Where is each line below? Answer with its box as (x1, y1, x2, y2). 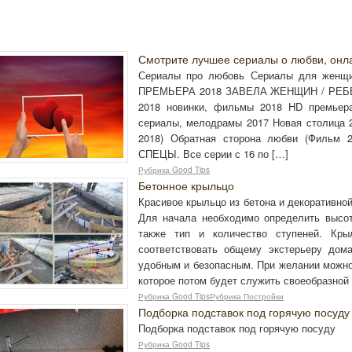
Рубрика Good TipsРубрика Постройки (138, 291, 284, 302)
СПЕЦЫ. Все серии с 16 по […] (138, 146, 288, 161)
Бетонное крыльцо (138, 178, 234, 193)
